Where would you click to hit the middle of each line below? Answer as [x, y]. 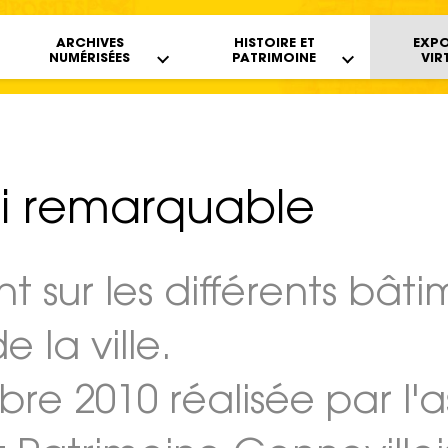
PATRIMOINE [274, 59]
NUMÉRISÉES [90, 59]
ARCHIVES [89, 44]
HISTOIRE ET [274, 44]
